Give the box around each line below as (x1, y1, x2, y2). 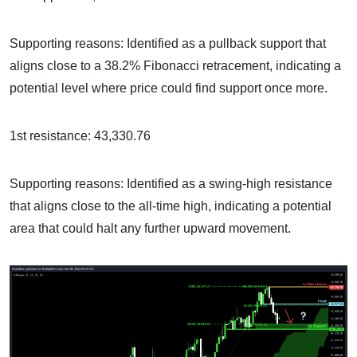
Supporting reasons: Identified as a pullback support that (10, 37, 326, 51)
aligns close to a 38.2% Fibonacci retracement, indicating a (10, 59, 341, 73)
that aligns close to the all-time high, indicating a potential (10, 199, 331, 214)
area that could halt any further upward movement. (10, 222, 291, 236)
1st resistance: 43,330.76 (10, 129, 151, 143)
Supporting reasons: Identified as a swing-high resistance (10, 177, 332, 191)
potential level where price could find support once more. (10, 81, 328, 96)
